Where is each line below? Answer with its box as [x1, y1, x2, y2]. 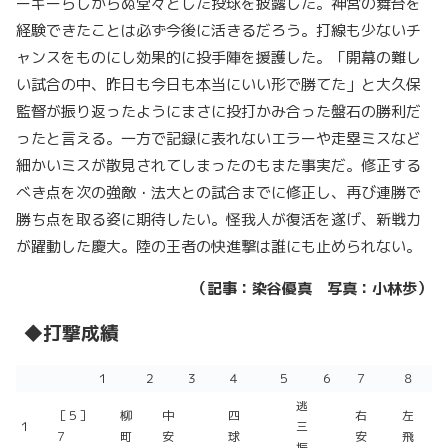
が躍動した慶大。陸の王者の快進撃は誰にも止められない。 [16, 236, 421, 258]
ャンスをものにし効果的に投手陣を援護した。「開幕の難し [16, 47, 421, 69]
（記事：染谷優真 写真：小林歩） [192, 278, 432, 300]
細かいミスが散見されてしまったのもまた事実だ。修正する [16, 155, 421, 177]
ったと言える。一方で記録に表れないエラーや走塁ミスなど [16, 128, 421, 150]
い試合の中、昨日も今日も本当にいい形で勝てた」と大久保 [16, 74, 421, 96]
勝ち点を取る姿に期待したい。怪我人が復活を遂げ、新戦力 [16, 209, 421, 231]
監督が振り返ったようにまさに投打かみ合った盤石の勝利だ [16, 101, 421, 123]
